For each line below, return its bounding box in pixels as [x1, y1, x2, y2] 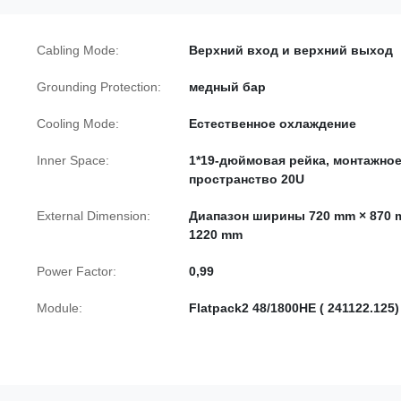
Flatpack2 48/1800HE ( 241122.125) [189, 301, 399, 315]
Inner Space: [37, 153, 109, 167]
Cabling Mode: [37, 43, 119, 57]
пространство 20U [189, 172, 304, 186]
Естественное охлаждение [189, 116, 356, 131]
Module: [37, 301, 82, 315]
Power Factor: [37, 264, 116, 278]
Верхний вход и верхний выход [189, 43, 393, 57]
